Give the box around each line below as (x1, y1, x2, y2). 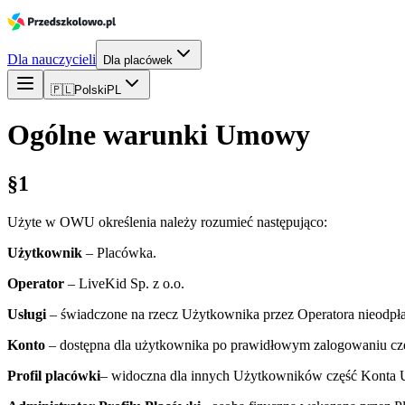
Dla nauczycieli (7, 52, 96, 67)
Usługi (7, 306, 46, 322)
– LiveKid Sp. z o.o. (64, 275, 184, 291)
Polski (74, 83, 107, 97)
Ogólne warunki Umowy (7, 118, 310, 152)
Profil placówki (7, 367, 100, 383)
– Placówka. (82, 244, 156, 260)
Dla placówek (103, 53, 173, 67)
